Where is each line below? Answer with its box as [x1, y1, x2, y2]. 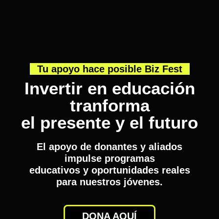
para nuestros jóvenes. [56, 176, 163, 188]
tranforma [69, 96, 150, 115]
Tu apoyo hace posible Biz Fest [37, 64, 182, 75]
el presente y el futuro [21, 113, 198, 132]
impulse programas [64, 153, 155, 164]
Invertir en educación [24, 79, 195, 98]
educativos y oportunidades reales [29, 165, 190, 176]
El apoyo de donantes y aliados [37, 141, 182, 153]
